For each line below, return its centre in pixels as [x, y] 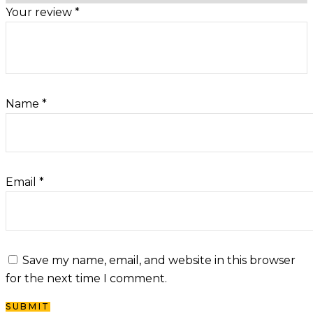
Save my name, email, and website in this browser [159, 261]
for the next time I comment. [86, 279]
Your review [40, 13]
